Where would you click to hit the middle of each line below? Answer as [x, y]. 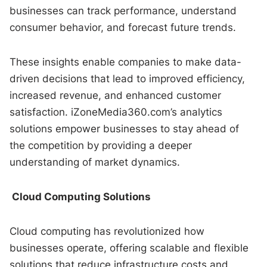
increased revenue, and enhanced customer [116, 95]
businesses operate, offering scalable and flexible [129, 248]
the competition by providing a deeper [101, 145]
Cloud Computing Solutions [80, 196]
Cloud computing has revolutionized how [107, 231]
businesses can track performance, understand [123, 10]
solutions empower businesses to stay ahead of [125, 128]
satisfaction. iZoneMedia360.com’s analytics [116, 112]
